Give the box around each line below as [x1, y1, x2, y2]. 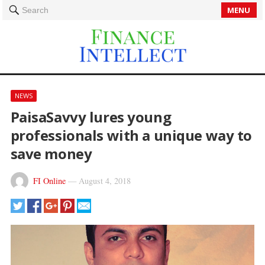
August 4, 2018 [78, 175, 131, 186]
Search [22, 5, 49, 15]
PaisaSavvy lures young [10, 107, 172, 127]
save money [10, 144, 92, 163]
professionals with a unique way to [10, 125, 252, 145]
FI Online [33, 175, 66, 186]
